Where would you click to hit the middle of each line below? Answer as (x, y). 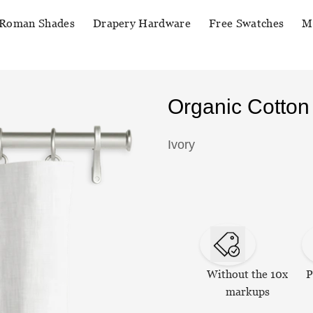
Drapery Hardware (142, 23)
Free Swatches (247, 23)
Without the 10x (248, 274)
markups (247, 291)
